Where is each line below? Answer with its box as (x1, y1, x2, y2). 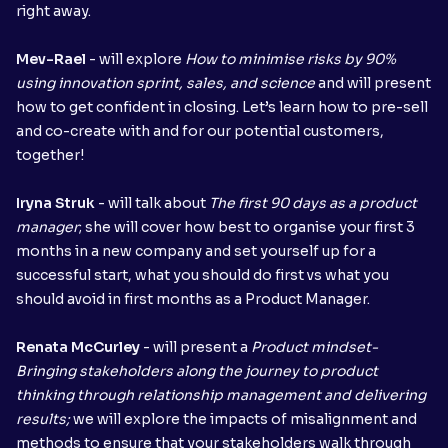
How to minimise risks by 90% (185, 49, 396, 68)
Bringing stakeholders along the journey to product (16, 361, 378, 380)
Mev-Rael (16, 49, 89, 68)
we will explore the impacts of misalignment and (73, 409, 417, 428)
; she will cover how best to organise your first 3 (79, 217, 415, 236)
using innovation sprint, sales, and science (16, 73, 315, 92)
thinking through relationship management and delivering (16, 385, 426, 404)
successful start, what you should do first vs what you (16, 265, 389, 284)
